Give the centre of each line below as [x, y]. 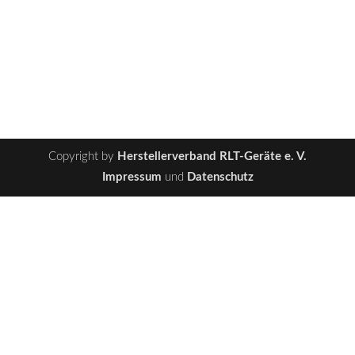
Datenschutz [220, 177]
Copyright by [83, 157]
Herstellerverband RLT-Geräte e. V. [212, 157]
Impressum [132, 177]
